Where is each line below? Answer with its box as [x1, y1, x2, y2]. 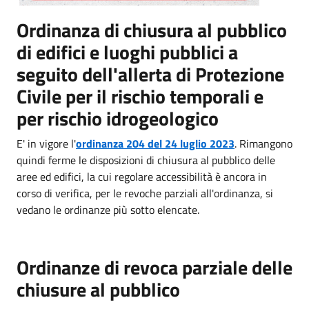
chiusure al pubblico [17, 274, 184, 304]
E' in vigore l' [17, 134, 76, 152]
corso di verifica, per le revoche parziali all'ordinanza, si [17, 184, 273, 201]
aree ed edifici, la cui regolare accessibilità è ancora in [17, 168, 267, 185]
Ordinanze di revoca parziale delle [17, 252, 292, 282]
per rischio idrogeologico [17, 103, 223, 133]
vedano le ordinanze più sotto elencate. [17, 201, 199, 218]
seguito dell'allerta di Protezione [17, 59, 284, 89]
